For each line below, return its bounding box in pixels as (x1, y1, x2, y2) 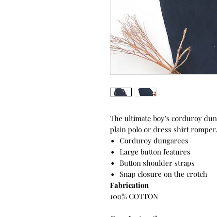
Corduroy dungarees (120, 135, 188, 145)
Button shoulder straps (120, 157, 195, 168)
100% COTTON (110, 191, 160, 201)
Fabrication (110, 180, 149, 190)
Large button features (120, 146, 190, 156)
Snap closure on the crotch (120, 169, 207, 179)
